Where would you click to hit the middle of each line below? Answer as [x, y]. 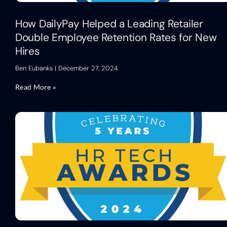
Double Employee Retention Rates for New [116, 37]
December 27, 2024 [87, 68]
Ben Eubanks [35, 68]
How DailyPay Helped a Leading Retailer [109, 24]
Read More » [36, 87]
